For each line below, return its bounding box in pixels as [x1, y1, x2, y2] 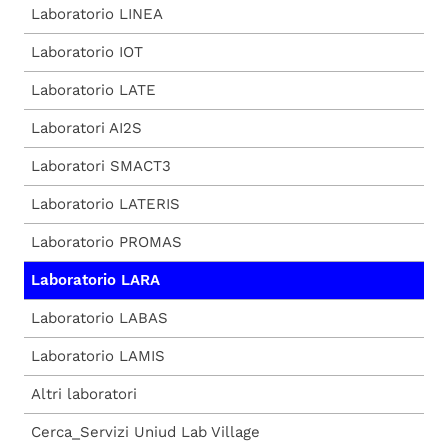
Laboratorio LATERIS [31, 194, 180, 213]
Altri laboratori [31, 384, 137, 403]
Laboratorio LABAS [31, 308, 168, 327]
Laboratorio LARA [31, 270, 160, 289]
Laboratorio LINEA [31, 4, 163, 23]
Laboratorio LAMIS [31, 346, 165, 365]
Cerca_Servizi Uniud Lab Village [31, 422, 260, 441]
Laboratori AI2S [31, 118, 142, 137]
